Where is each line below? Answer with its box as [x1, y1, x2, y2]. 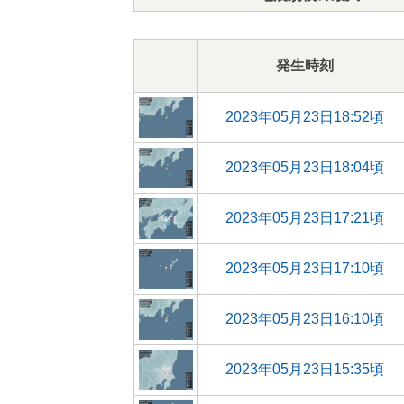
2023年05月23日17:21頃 [225, 210, 384, 225]
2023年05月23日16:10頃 [225, 311, 384, 326]
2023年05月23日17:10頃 [225, 261, 384, 276]
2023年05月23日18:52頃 [225, 109, 384, 124]
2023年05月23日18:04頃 [225, 160, 384, 175]
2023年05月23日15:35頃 [225, 362, 384, 377]
